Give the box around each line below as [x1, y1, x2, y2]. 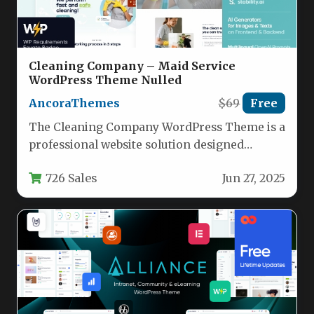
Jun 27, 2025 [222, 171, 285, 185]
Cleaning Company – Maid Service [29, 59, 235, 74]
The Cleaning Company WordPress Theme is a [29, 121, 285, 135]
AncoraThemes [29, 96, 120, 111]
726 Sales [46, 170, 97, 185]
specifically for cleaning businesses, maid [29, 156, 256, 170]
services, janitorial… [29, 173, 139, 187]
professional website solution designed [29, 138, 244, 152]
